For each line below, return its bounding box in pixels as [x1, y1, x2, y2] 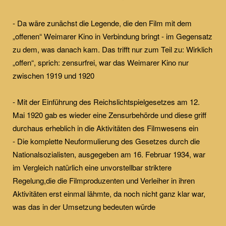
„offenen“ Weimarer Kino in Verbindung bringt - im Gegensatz [13, 30, 212, 41]
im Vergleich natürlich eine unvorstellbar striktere [13, 161, 172, 173]
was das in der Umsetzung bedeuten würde [13, 201, 155, 212]
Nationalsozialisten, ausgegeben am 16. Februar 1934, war [13, 148, 205, 159]
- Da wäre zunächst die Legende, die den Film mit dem [13, 17, 192, 28]
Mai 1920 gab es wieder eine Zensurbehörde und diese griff [13, 109, 206, 120]
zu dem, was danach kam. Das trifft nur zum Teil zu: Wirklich [13, 43, 212, 54]
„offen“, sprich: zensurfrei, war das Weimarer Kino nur [13, 56, 189, 68]
